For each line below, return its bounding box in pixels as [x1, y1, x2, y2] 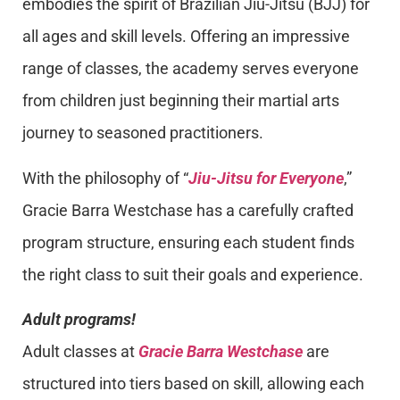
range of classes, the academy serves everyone [22, 59, 359, 79]
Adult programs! [22, 309, 136, 329]
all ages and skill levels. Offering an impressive [22, 27, 350, 46]
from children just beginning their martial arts [22, 91, 339, 111]
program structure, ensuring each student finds [22, 232, 354, 252]
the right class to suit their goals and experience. [22, 264, 363, 284]
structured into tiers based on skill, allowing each [22, 373, 364, 393]
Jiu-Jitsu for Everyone [188, 168, 344, 187]
